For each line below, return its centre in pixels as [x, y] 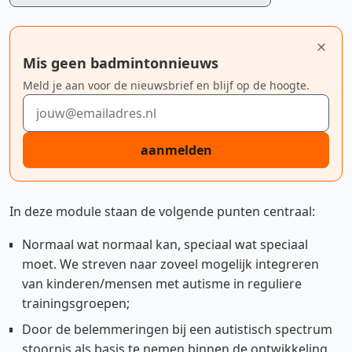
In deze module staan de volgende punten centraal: [162, 211]
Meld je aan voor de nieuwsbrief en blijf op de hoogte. [166, 85]
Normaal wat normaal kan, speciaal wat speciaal [165, 244]
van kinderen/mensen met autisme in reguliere [162, 284]
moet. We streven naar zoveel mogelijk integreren [170, 264]
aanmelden [176, 150]
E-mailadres [57, 103]
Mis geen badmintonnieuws [121, 63]
